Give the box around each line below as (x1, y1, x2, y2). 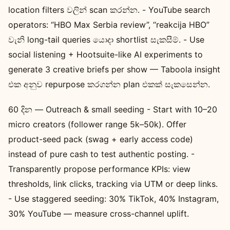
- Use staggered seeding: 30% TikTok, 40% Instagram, (8, 193, 219, 204)
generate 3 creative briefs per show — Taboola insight (8, 64, 220, 74)
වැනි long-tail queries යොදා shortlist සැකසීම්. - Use (8, 34, 204, 45)
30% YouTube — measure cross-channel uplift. (8, 208, 189, 219)
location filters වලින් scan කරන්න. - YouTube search (8, 4, 210, 15)
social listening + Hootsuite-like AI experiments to (8, 49, 203, 60)
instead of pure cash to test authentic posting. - (8, 148, 195, 159)
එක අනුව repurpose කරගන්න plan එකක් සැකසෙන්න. (8, 79, 210, 89)
